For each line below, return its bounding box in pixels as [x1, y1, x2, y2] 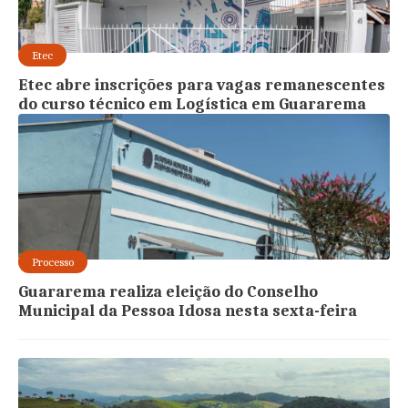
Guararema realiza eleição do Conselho [18, 281, 319, 301]
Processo [32, 254, 75, 269]
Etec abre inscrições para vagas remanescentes [18, 75, 386, 95]
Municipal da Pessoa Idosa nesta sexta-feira [18, 301, 358, 321]
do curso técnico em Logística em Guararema [18, 94, 367, 114]
